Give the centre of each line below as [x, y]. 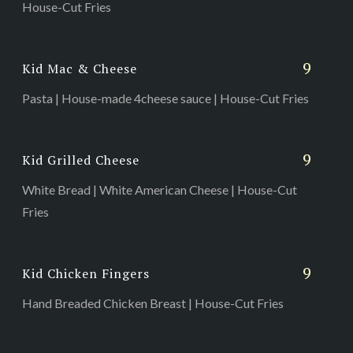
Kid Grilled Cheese [80, 160]
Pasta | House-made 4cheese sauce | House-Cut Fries [165, 98]
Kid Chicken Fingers [85, 273]
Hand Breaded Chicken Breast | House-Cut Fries [152, 303]
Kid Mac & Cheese [79, 68]
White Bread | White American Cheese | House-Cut [159, 189]
